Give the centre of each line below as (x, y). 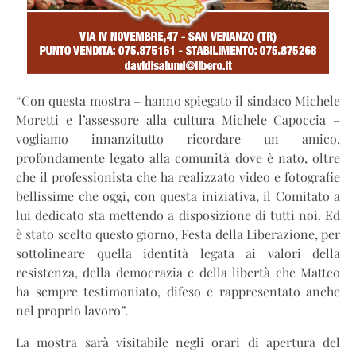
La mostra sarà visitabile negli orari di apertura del (178, 342)
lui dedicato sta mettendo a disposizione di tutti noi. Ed (178, 215)
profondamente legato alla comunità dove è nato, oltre (178, 157)
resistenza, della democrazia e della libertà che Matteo (178, 272)
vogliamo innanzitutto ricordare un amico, (178, 138)
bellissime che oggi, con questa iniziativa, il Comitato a (178, 195)
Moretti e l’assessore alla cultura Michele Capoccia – (178, 119)
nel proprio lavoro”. (72, 310)
